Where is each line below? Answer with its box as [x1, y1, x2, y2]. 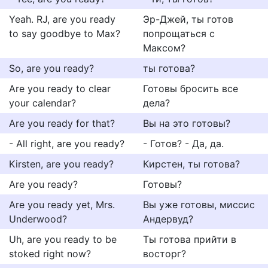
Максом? [143, 42, 185, 54]
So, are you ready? [9, 62, 94, 74]
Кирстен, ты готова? [143, 158, 240, 170]
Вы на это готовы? [143, 117, 230, 129]
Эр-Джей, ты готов [143, 13, 233, 25]
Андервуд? [143, 213, 193, 225]
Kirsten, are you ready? [9, 158, 114, 170]
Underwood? [9, 213, 67, 225]
